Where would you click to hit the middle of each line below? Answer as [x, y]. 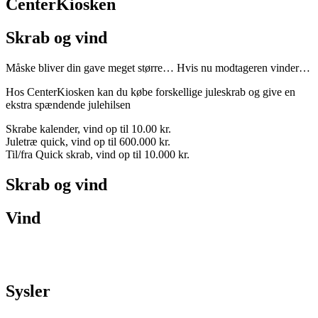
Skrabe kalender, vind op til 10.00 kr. [88, 129]
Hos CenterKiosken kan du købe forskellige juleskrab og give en [150, 92]
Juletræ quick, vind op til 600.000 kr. [88, 142]
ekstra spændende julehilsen [68, 105]
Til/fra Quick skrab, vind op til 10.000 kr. [98, 155]
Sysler [28, 291]
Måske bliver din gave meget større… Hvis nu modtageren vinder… [158, 68]
